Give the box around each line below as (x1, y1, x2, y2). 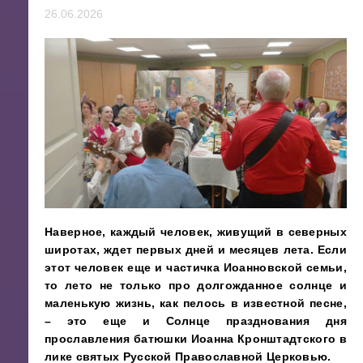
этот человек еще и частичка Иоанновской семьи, (45, 261, 347, 275)
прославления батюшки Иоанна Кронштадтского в (45, 332, 347, 346)
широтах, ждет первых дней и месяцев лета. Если (45, 243, 347, 257)
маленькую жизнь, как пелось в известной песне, (45, 297, 347, 310)
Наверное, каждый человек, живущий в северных (45, 225, 347, 239)
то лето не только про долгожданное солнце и (45, 279, 347, 293)
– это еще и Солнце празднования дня (45, 314, 347, 328)
